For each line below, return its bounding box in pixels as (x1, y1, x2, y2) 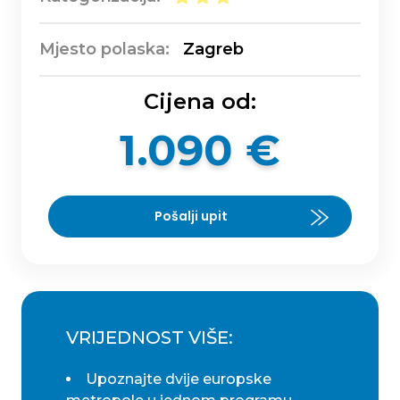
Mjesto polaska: (39, 39, 170, 60)
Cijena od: (144, 88, 256, 115)
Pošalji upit (154, 207, 228, 226)
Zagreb (179, 39, 244, 60)
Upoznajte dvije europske (86, 371, 271, 388)
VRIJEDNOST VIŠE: (66, 327, 233, 349)
